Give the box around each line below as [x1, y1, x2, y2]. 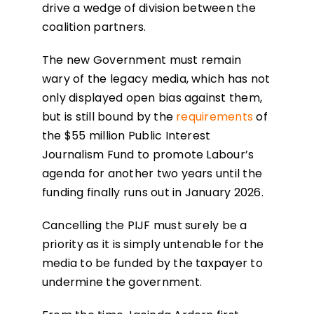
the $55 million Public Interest [41, 128, 211, 144]
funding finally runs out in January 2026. [41, 184, 270, 201]
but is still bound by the [41, 109, 177, 125]
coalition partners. [41, 19, 146, 36]
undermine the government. [41, 274, 202, 291]
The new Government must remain [41, 52, 242, 69]
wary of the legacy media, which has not [41, 71, 271, 88]
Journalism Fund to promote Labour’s [41, 146, 254, 163]
